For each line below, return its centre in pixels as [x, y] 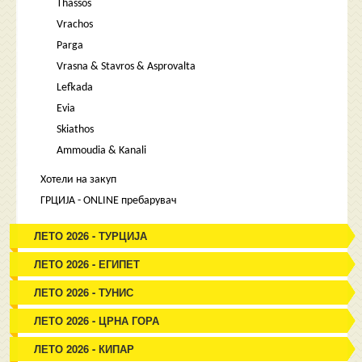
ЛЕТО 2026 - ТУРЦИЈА [91, 236]
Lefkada [75, 88]
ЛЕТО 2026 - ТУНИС [84, 292]
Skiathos [76, 130]
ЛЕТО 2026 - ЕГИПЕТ [87, 264]
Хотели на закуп [79, 180]
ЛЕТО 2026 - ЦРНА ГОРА [97, 320]
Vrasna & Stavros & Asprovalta [126, 67]
